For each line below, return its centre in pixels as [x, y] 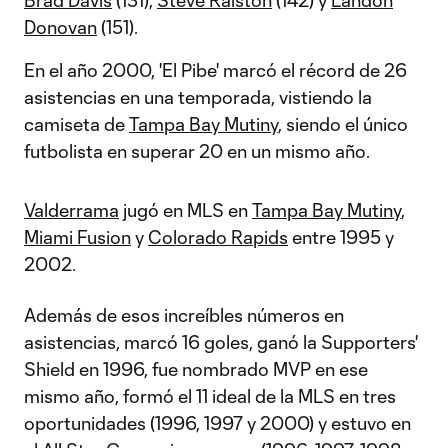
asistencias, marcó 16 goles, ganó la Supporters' [221, 342]
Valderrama [71, 210]
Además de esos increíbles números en [184, 315]
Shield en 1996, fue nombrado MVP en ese [196, 369]
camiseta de [76, 124]
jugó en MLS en [185, 210]
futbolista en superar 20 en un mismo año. [197, 151]
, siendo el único [343, 124]
